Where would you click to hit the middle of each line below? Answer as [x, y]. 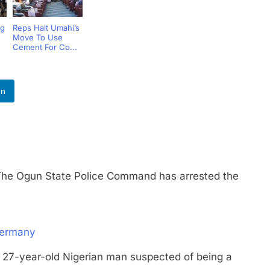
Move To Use [37, 37]
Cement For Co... [45, 47]
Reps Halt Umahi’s [46, 28]
